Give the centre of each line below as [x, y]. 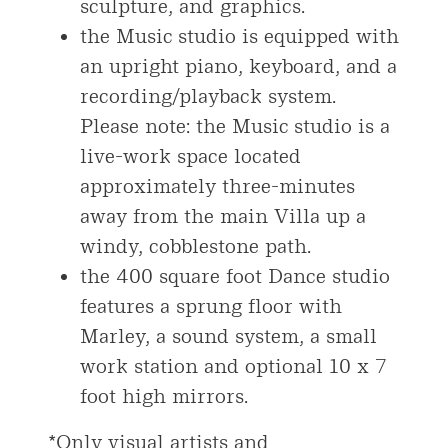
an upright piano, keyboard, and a [238, 66]
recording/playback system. [208, 96]
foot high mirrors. [164, 396]
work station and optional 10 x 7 [233, 366]
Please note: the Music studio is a [235, 126]
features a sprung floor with [211, 306]
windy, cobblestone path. [195, 246]
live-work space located [190, 156]
